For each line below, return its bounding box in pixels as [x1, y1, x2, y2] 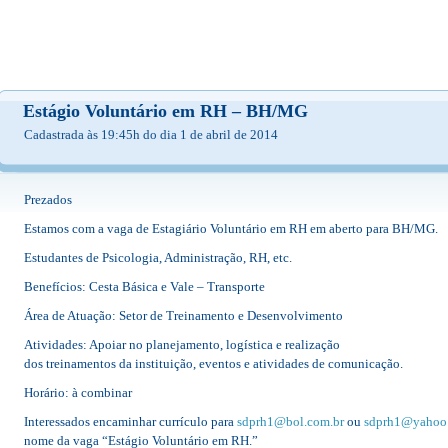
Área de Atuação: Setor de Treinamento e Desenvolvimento [24, 308, 343, 323]
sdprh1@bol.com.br [237, 414, 344, 429]
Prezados [24, 192, 72, 207]
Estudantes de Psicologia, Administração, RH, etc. [24, 250, 292, 265]
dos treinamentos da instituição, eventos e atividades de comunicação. [24, 356, 403, 371]
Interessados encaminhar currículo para [24, 414, 237, 429]
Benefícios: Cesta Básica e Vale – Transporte [24, 279, 265, 294]
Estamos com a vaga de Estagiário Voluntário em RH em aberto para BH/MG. [24, 221, 438, 236]
